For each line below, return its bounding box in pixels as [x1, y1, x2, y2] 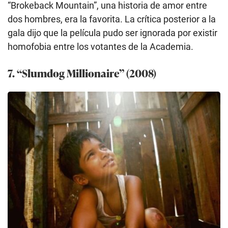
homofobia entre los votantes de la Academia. [8, 41, 193, 52]
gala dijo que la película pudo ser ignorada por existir [8, 27, 217, 38]
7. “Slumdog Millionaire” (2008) [8, 64, 156, 80]
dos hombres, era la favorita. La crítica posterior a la [8, 13, 216, 24]
